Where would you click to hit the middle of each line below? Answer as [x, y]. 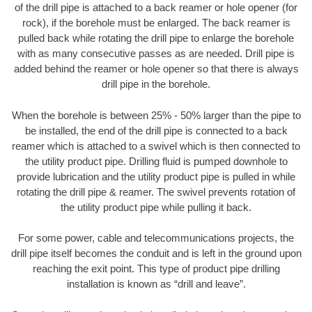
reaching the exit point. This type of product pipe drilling [156, 269]
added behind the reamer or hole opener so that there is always [156, 69]
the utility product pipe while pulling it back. [156, 207]
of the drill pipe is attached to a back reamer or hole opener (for [156, 8]
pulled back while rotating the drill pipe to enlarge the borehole [156, 38]
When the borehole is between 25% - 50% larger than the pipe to [156, 115]
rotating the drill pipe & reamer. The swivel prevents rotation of [156, 192]
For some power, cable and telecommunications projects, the [156, 238]
